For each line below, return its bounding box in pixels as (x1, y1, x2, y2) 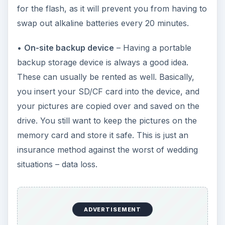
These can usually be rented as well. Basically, (17, 72, 194, 82)
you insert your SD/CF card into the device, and (17, 86, 199, 97)
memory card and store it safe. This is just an (17, 130, 188, 141)
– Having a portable (114, 43, 191, 53)
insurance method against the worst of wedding (17, 145, 198, 155)
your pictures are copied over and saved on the (17, 101, 199, 111)
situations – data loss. (17, 159, 97, 170)
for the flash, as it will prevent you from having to (17, 4, 207, 14)
